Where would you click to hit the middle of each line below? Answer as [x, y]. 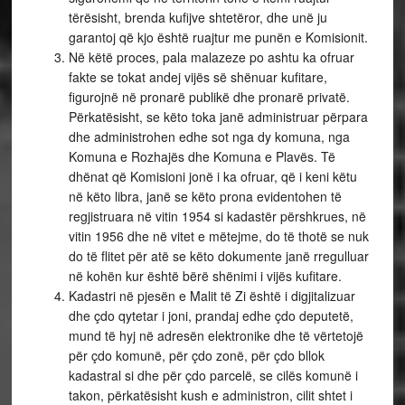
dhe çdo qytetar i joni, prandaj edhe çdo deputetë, [211, 316]
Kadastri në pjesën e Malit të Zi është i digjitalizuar [212, 296]
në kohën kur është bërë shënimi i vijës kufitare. [205, 276]
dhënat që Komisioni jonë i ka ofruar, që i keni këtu [212, 176]
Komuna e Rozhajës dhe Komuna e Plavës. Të [202, 156]
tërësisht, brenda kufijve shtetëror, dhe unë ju [198, 17]
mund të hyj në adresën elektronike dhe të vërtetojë [216, 335]
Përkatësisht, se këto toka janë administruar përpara [218, 117]
